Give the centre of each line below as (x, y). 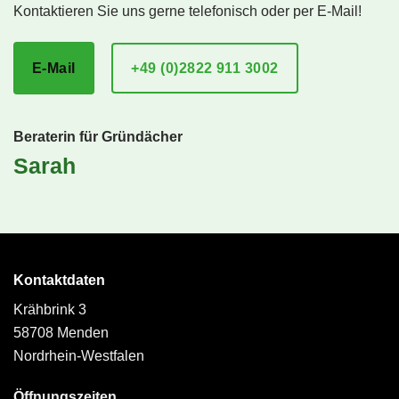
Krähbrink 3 (50, 309)
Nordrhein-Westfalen (79, 355)
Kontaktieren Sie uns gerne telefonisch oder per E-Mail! (187, 12)
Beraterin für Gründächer (98, 137)
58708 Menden (61, 332)
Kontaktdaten (59, 280)
